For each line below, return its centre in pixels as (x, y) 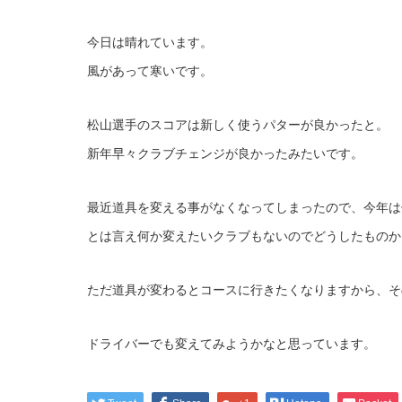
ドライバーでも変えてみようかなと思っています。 (232, 344)
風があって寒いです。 (150, 71)
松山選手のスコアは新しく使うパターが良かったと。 (238, 125)
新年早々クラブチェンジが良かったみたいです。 (225, 154)
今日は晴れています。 (150, 43)
